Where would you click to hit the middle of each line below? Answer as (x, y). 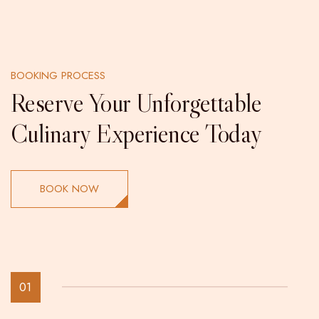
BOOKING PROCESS (58, 75)
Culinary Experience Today (136, 133)
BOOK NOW (69, 188)
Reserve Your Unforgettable (136, 103)
